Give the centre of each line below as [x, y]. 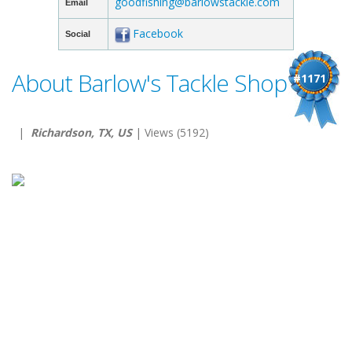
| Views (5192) [170, 132]
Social [78, 34]
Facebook [158, 33]
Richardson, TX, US [81, 132]
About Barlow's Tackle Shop [149, 83]
